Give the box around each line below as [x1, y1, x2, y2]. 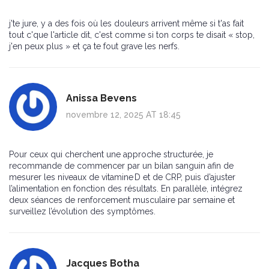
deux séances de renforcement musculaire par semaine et [9, 195, 235, 205]
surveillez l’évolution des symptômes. [9, 207, 156, 217]
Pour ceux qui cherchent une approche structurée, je [9, 150, 213, 160]
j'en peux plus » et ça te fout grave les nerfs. [9, 41, 180, 52]
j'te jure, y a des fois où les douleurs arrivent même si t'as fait [9, 19, 244, 29]
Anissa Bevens [66, 92, 137, 104]
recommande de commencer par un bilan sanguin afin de [9, 161, 234, 171]
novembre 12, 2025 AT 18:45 [66, 110, 181, 120]
